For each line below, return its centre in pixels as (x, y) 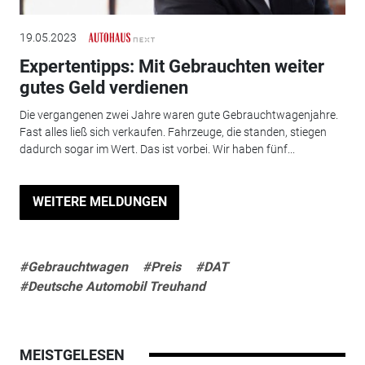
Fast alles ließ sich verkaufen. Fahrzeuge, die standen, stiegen (173, 132)
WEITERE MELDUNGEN (99, 202)
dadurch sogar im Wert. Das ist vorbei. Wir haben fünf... (157, 150)
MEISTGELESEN (72, 354)
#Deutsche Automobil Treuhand (112, 286)
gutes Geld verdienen (103, 87)
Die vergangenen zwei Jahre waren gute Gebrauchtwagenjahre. (178, 115)
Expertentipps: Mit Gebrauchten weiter (172, 66)
